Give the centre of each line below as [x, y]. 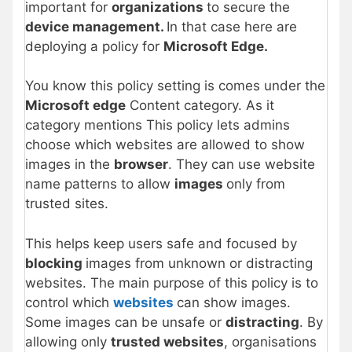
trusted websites [167, 341]
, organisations [270, 341]
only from [256, 184]
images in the [70, 165]
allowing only [68, 341]
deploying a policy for [94, 46]
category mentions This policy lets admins [158, 125]
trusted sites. [67, 204]
